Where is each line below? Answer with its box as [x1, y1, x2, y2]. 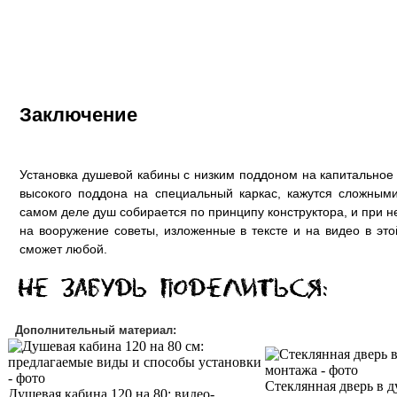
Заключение [19, 104, 137, 126]
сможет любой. [19, 242, 107, 256]
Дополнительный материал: [15, 323, 176, 337]
